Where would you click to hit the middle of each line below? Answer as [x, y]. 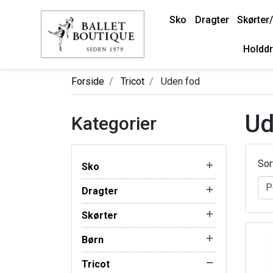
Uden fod [179, 81]
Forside [88, 81]
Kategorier [114, 123]
